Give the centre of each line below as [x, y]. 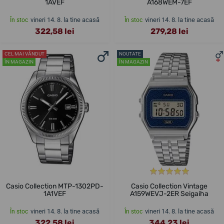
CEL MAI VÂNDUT [24, 53]
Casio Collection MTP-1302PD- [55, 186]
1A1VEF [55, 193]
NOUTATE [130, 53]
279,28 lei [169, 31]
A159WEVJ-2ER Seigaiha [169, 193]
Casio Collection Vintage [169, 186]
